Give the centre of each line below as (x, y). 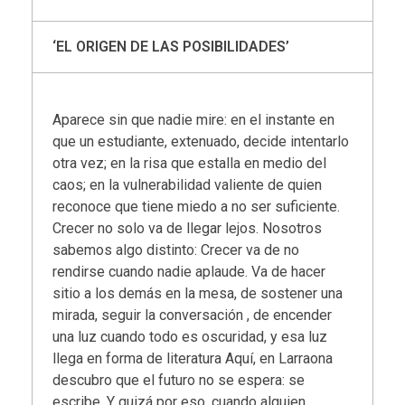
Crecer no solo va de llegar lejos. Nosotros (188, 229)
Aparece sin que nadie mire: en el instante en (194, 120)
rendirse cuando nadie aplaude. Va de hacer (189, 272)
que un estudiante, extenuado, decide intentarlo (201, 142)
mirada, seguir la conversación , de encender (193, 316)
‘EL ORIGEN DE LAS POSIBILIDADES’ (171, 47)
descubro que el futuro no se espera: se (179, 381)
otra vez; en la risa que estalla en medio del (190, 164)
